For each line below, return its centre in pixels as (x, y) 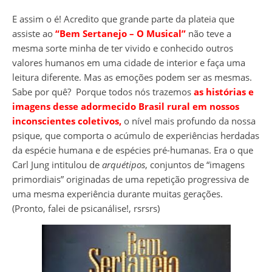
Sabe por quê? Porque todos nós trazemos (103, 92)
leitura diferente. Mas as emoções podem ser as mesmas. (132, 77)
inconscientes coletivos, (67, 121)
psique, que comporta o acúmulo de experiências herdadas (136, 136)
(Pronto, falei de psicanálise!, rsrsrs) (86, 209)
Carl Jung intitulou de (57, 165)
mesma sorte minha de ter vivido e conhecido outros (123, 48)
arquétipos (124, 165)
